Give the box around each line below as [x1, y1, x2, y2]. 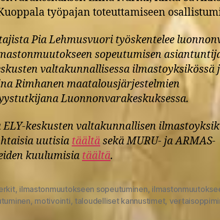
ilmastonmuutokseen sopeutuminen [19, 184, 148, 194]
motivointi [34, 196, 71, 206]
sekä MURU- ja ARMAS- [100, 135, 216, 148]
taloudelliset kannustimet [75, 196, 165, 206]
